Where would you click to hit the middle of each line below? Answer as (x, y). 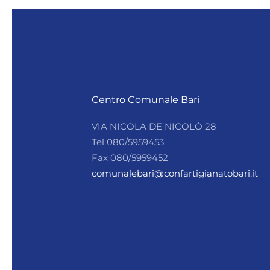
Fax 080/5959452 (130, 158)
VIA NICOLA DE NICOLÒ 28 (154, 126)
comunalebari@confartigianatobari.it (175, 173)
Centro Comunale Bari (146, 100)
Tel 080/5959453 (128, 142)
